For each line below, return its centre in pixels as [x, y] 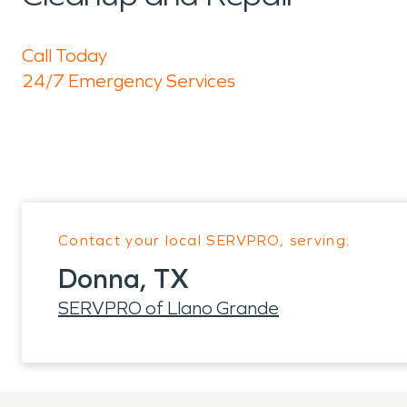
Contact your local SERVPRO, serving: [204, 240]
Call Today [65, 55]
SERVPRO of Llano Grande [169, 308]
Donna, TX [124, 279]
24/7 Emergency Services [129, 81]
